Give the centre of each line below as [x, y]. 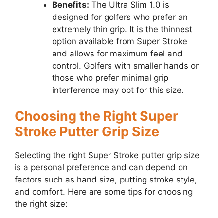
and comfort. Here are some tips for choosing [104, 192]
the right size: [41, 204]
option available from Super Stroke [119, 41]
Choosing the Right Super [96, 116]
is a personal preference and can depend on [101, 168]
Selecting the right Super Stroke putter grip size [107, 155]
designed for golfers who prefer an [120, 17]
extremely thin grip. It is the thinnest [122, 29]
